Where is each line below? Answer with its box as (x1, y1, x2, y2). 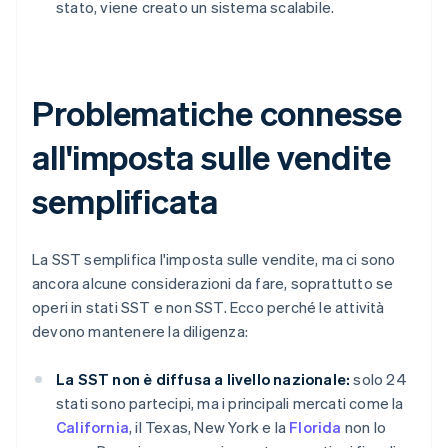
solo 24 (350, 369, 407, 390)
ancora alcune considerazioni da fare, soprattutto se (32, 273, 394, 294)
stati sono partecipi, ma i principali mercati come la (56, 393, 404, 414)
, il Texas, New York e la (129, 417, 290, 438)
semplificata (32, 179, 218, 223)
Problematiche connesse (32, 91, 402, 135)
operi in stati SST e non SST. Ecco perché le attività (32, 297, 385, 318)
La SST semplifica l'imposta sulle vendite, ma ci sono (32, 249, 396, 270)
